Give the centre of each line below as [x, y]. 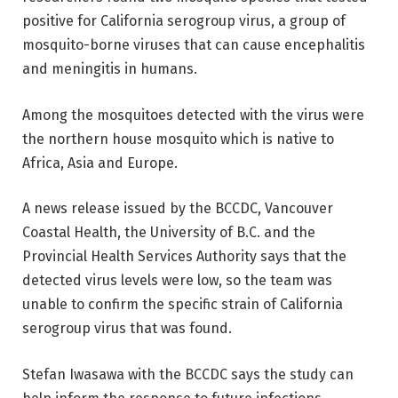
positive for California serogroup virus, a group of [184, 20]
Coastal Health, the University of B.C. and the [169, 233]
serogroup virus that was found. [127, 329]
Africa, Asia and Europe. [102, 163]
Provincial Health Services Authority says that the [184, 257]
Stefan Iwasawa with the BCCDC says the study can [188, 374]
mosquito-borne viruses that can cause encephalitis [194, 44]
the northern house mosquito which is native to [178, 139]
